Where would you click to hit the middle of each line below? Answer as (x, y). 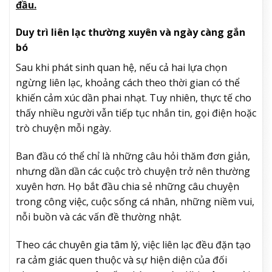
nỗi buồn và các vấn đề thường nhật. (99, 217)
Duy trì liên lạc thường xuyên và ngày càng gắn (131, 32)
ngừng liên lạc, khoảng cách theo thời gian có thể (128, 83)
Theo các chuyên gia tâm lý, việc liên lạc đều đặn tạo (133, 244)
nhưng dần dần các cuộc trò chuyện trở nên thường (133, 172)
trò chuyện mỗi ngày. (63, 128)
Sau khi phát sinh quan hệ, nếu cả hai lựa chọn (121, 68)
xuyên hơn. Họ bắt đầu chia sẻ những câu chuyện (127, 187)
